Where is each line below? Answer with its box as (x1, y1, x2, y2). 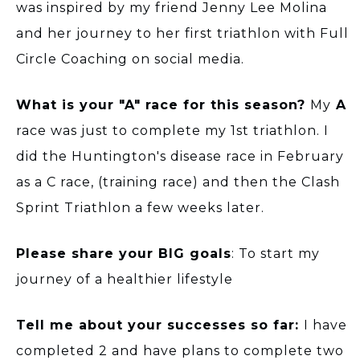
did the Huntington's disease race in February (16, 148, 344, 164)
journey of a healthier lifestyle (16, 271, 233, 287)
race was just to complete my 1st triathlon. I (16, 122, 329, 138)
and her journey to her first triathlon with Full (16, 25, 349, 41)
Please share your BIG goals (16, 245, 231, 261)
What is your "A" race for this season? (16, 96, 310, 112)
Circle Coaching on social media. (16, 51, 244, 67)
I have (304, 317, 347, 333)
